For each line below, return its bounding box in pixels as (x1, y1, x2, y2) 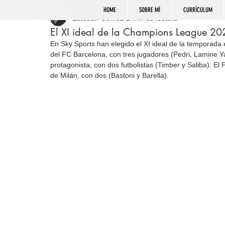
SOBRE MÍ (139, 6, 160, 14)
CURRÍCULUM (183, 6, 212, 14)
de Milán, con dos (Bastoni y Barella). (50, 71, 169, 79)
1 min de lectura (126, 14, 177, 22)
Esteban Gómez (72, 14, 124, 22)
